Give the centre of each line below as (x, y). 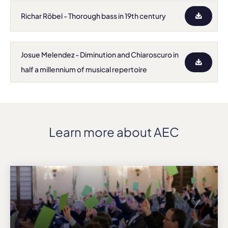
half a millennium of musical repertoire (84, 69)
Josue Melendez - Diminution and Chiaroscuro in (100, 54)
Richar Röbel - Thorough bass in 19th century (93, 16)
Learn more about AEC (114, 132)
